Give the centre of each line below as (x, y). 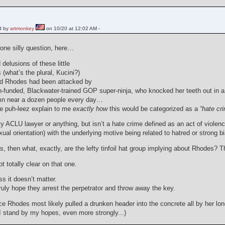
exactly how (90, 109)
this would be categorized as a (154, 109)
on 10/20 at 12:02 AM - (73, 29)
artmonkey (22, 29)
